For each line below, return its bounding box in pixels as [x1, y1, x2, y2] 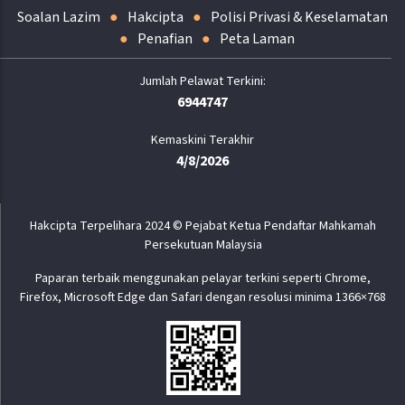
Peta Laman [220, 29, 295, 50]
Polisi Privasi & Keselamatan [211, 7, 388, 28]
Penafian [137, 29, 193, 50]
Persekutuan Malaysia [144, 236, 262, 255]
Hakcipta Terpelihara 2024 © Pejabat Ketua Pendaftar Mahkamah [30, 217, 376, 236]
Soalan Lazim [17, 7, 100, 28]
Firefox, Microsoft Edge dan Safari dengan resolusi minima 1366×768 [20, 288, 386, 307]
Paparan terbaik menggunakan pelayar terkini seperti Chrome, [35, 269, 371, 288]
